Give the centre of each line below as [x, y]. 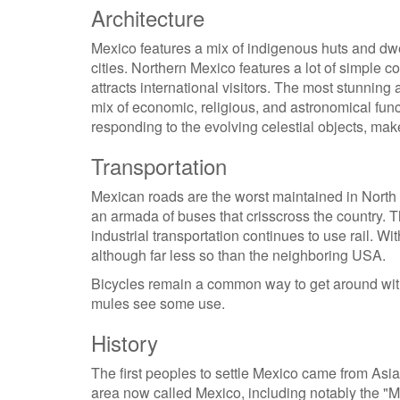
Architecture [148, 17]
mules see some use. [158, 303]
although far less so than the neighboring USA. [238, 255]
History [125, 342]
